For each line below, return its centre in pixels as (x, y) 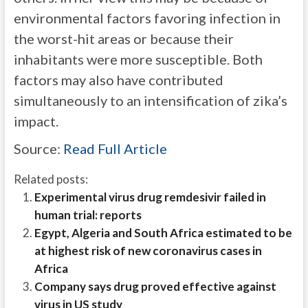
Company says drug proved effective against (155, 286)
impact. (36, 121)
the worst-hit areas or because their (123, 38)
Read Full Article (115, 148)
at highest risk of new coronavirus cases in (148, 251)
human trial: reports (88, 215)
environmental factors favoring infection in (147, 18)
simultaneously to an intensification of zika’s (150, 100)
